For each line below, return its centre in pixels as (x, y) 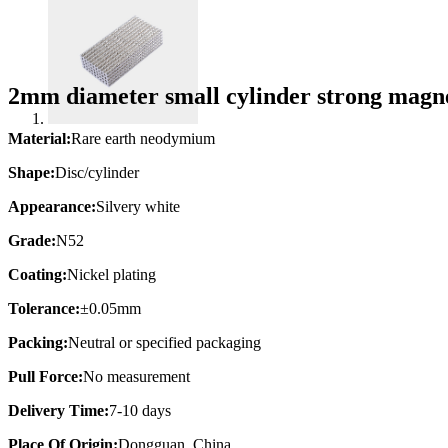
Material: (39, 138)
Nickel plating (111, 274)
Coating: (37, 274)
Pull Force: (45, 376)
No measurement (136, 376)
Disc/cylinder (97, 172)
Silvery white (138, 206)
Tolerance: (44, 308)
